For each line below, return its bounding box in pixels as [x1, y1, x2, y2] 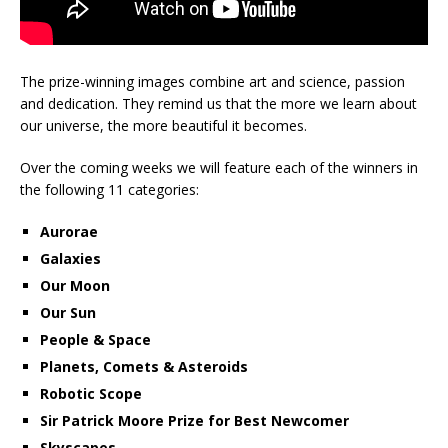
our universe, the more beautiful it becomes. [20, 116, 307, 136]
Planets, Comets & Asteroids [40, 357, 248, 377]
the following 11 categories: [20, 180, 199, 200]
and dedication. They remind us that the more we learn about [20, 94, 417, 114]
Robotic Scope [40, 384, 142, 404]
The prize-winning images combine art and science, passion [20, 72, 405, 92]
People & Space [40, 330, 151, 350]
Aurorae [40, 222, 98, 242]
